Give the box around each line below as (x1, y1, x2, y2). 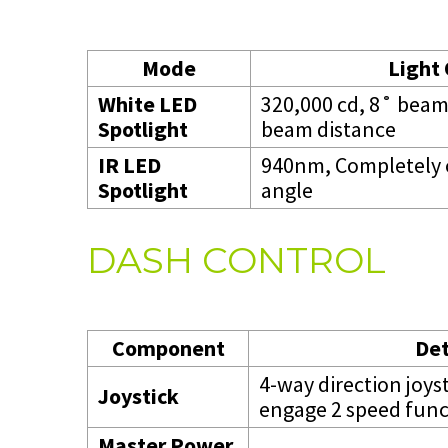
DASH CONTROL (87, 237, 386, 282)
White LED (98, 90, 197, 119)
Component (111, 333, 225, 362)
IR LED (98, 151, 161, 180)
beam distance (261, 115, 396, 144)
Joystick (98, 381, 179, 410)
